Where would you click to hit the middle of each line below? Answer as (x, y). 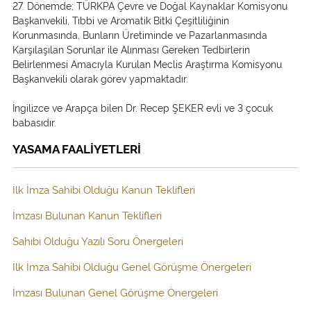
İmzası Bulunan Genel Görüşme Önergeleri (115, 292)
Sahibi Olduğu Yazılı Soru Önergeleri (98, 240)
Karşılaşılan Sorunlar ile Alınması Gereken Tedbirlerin (131, 49)
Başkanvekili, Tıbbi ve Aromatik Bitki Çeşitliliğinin (121, 19)
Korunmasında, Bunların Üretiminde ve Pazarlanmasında (140, 34)
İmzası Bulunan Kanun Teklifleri (87, 215)
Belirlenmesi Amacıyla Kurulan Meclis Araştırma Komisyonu (147, 63)
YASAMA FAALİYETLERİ (77, 148)
